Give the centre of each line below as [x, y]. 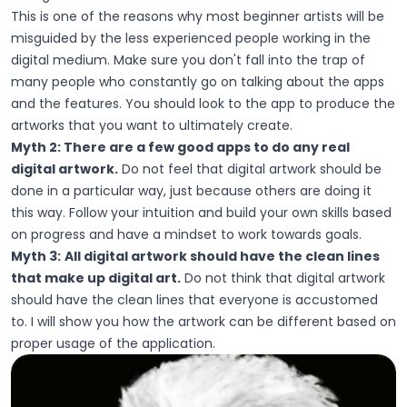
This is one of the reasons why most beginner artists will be [198, 16]
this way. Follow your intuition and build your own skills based [201, 212]
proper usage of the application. [113, 343]
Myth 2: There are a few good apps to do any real [180, 147]
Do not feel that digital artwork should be [250, 169]
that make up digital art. [96, 278]
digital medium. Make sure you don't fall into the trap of [188, 60]
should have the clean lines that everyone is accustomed [194, 299]
